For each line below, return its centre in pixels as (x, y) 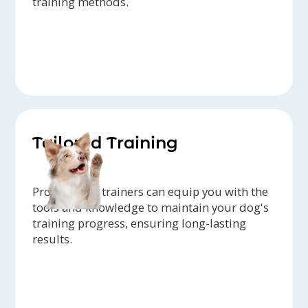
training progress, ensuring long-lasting (140, 223)
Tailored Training (106, 143)
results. (53, 239)
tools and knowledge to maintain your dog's (151, 208)
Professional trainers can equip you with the (151, 192)
